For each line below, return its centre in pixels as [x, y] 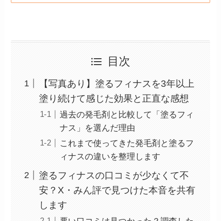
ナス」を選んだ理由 [98, 128]
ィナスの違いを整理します [110, 157]
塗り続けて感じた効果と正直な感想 [114, 98]
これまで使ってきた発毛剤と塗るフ [127, 144]
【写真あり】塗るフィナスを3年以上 [116, 83]
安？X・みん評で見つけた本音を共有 [117, 190]
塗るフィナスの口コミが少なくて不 [114, 175]
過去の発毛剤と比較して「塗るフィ [127, 114]
